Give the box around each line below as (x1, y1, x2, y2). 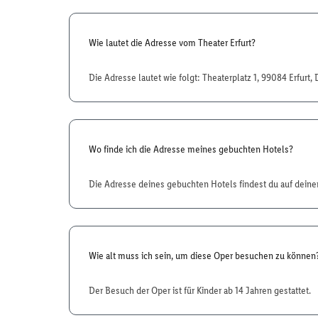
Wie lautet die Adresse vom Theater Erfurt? (89, 36, 256, 49)
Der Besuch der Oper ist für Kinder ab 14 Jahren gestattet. (89, 284, 311, 297)
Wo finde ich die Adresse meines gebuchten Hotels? (89, 143, 293, 155)
